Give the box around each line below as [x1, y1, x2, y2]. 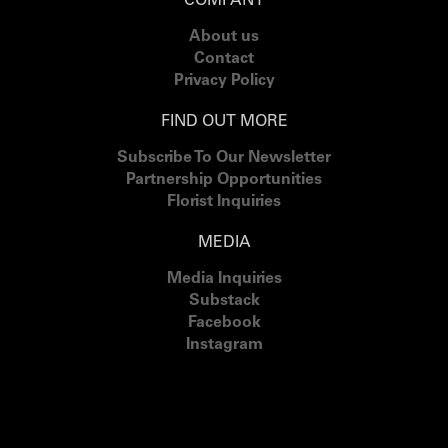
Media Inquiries [166, 271, 282, 287]
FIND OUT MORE [160, 114, 288, 130]
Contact [194, 51, 254, 67]
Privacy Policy [173, 73, 275, 89]
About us [189, 29, 259, 45]
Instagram [185, 337, 263, 353]
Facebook [187, 315, 261, 331]
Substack [188, 293, 260, 309]
